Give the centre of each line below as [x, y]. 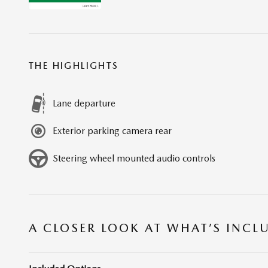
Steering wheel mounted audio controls [134, 159]
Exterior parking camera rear [112, 131]
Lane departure [84, 103]
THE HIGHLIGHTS [74, 66]
